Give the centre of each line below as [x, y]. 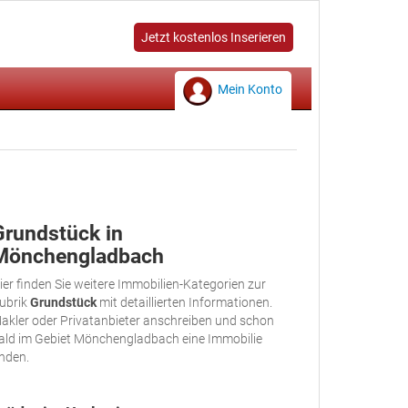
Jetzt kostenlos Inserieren [214, 37]
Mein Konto [250, 89]
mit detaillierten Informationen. [184, 302]
